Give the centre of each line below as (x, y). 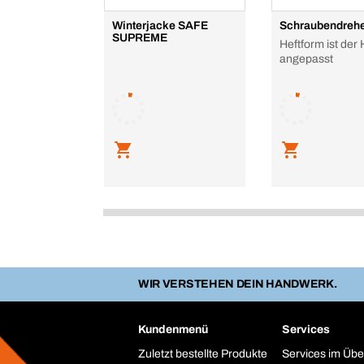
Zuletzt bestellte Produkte (203, 354)
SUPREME (140, 38)
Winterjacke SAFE (160, 26)
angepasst (306, 59)
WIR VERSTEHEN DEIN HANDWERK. (238, 284)
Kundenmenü (173, 330)
